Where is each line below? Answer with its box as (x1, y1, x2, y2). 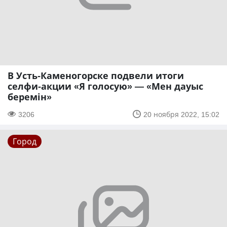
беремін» (8, 90, 52, 103)
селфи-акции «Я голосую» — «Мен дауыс (8, 80, 203, 92)
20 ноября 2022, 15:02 (143, 109, 219, 119)
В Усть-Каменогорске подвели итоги (8, 69, 184, 82)
